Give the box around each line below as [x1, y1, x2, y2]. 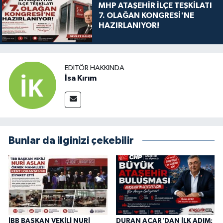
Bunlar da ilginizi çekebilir [8, 135, 134, 146]
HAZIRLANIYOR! [98, 21, 159, 29]
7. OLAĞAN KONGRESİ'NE [98, 11, 194, 19]
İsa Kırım [65, 74, 97, 82]
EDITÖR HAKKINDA [65, 64, 124, 72]
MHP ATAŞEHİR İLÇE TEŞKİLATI [98, 1, 212, 9]
